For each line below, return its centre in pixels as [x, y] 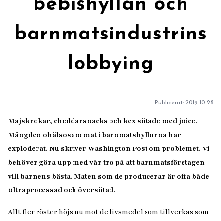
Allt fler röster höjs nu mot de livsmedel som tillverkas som [108, 212]
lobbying [110, 64]
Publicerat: [170, 103]
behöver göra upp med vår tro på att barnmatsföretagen [106, 163]
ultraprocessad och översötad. [62, 190]
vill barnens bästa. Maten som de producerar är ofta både [109, 176]
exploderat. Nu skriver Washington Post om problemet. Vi [109, 149]
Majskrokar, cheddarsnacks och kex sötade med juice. [103, 121]
